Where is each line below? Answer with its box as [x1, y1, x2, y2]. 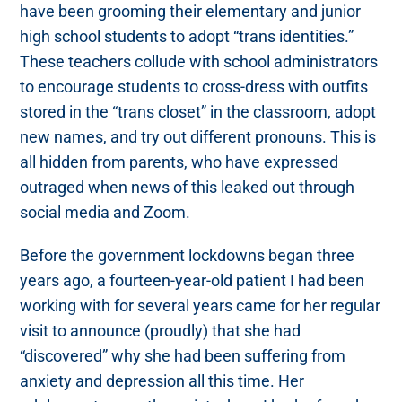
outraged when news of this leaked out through [20, 178, 355, 197]
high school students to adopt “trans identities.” [20, 27, 354, 47]
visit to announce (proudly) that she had [20, 321, 301, 341]
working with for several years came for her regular [20, 296, 381, 316]
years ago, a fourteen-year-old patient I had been [20, 271, 365, 291]
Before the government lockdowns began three [20, 246, 355, 266]
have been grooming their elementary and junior [20, 2, 362, 22]
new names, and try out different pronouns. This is [20, 127, 377, 147]
